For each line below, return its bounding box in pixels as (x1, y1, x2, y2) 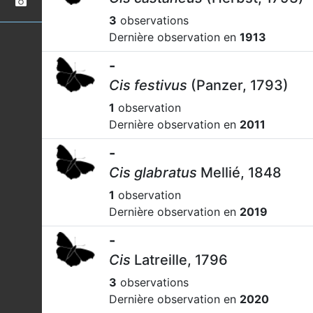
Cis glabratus (109, 164, 197, 181)
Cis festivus (109, 77, 187, 94)
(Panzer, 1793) (187, 77, 289, 94)
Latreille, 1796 (131, 252, 228, 268)
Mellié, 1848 (197, 164, 282, 181)
